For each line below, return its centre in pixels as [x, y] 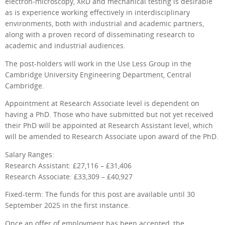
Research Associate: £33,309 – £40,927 [69, 177]
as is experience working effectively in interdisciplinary [97, 13]
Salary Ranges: [30, 154]
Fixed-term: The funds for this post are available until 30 [100, 195]
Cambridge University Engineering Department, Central [98, 75]
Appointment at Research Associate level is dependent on [102, 104]
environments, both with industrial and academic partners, [104, 24]
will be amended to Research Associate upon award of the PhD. [112, 137]
